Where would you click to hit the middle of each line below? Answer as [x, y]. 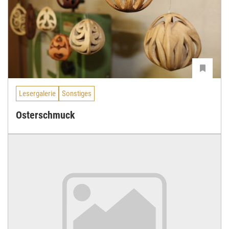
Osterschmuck [45, 115]
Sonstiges [77, 93]
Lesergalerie [37, 93]
